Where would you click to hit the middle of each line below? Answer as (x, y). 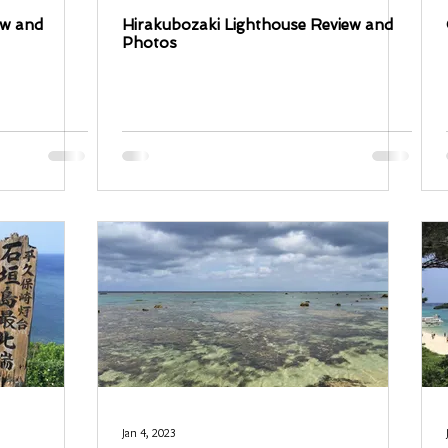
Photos (149, 43)
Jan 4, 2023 (149, 432)
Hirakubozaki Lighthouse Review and (257, 25)
